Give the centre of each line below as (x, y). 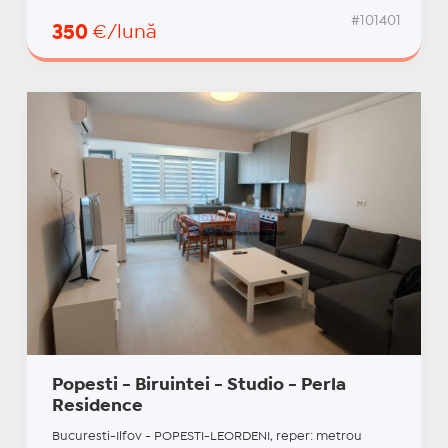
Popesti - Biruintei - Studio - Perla (198, 386)
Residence (97, 407)
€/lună (124, 33)
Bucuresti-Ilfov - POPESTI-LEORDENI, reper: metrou (206, 437)
